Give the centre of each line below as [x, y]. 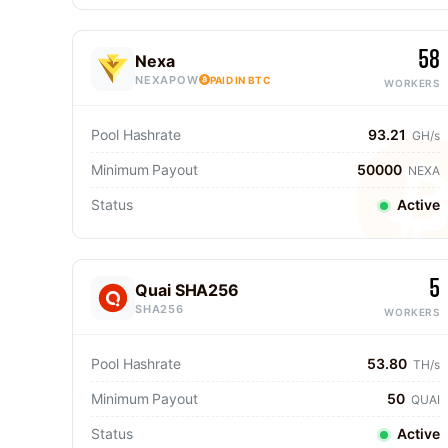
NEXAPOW [167, 79]
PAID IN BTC [240, 79]
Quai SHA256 [187, 289]
